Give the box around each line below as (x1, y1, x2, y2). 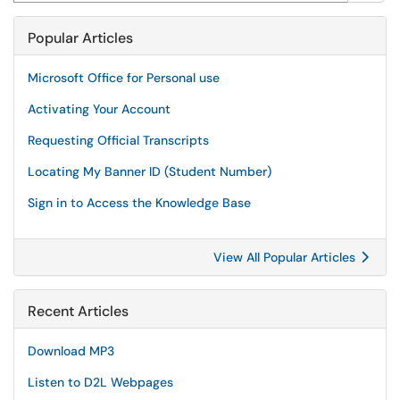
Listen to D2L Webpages (28, 374, 173, 390)
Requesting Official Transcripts (28, 132, 209, 148)
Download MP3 (28, 343, 114, 359)
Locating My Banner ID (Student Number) (28, 163, 271, 179)
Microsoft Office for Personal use (28, 70, 220, 86)
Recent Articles (28, 302, 129, 321)
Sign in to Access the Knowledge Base (28, 195, 251, 211)
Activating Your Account (28, 101, 171, 117)
